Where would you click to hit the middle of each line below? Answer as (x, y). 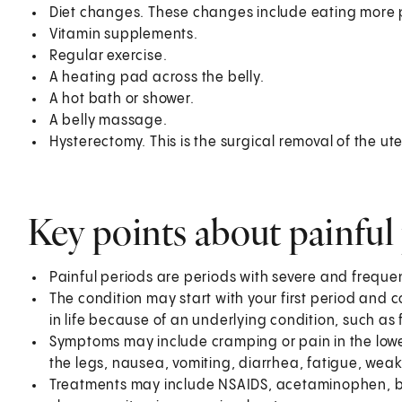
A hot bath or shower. (122, 99)
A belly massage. (108, 120)
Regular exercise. (108, 56)
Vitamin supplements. (123, 34)
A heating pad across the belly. (157, 77)
